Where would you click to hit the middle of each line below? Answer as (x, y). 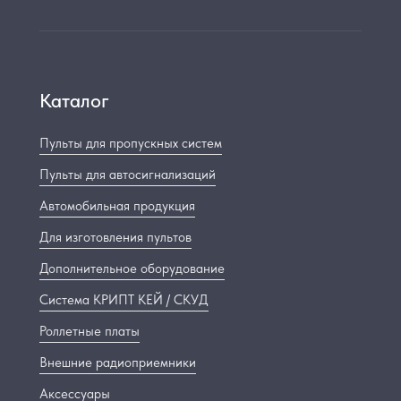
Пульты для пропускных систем (131, 143)
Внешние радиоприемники (118, 363)
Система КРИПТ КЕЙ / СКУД (124, 300)
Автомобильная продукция (117, 206)
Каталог (74, 100)
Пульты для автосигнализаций (128, 175)
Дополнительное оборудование (132, 269)
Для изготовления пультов (115, 237)
